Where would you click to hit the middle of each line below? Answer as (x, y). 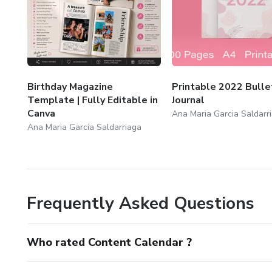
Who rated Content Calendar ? (109, 242)
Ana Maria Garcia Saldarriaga (84, 127)
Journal (188, 100)
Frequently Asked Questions (141, 203)
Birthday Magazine (70, 87)
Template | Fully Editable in (93, 100)
